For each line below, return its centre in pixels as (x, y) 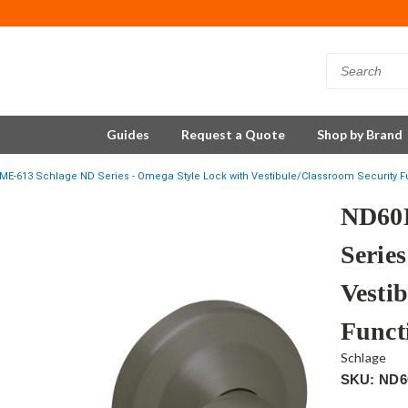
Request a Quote (233, 134)
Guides (128, 134)
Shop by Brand (360, 134)
